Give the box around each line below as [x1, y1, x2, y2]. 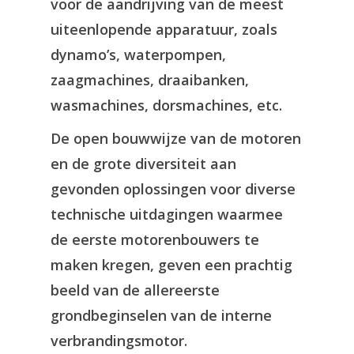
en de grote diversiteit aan [51, 154, 236, 173]
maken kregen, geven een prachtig [51, 255, 292, 274]
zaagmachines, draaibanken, [51, 70, 249, 89]
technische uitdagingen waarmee [51, 205, 283, 224]
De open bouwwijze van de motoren [51, 129, 301, 148]
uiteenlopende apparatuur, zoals [51, 20, 277, 39]
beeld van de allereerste [51, 281, 220, 299]
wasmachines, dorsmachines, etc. [51, 96, 282, 115]
